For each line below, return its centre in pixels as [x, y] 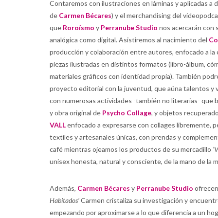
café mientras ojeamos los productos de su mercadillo [131, 149]
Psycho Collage [127, 113]
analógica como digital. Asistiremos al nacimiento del [129, 40]
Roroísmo [79, 27]
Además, [64, 188]
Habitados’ [64, 200]
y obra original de [76, 113]
